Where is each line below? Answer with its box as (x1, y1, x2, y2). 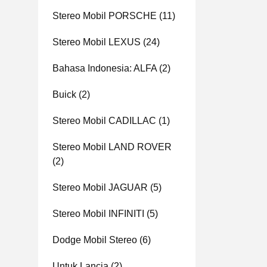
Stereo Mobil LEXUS (52, 37, 141, 47)
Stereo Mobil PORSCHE (52, 11, 157, 21)
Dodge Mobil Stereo (52, 235, 137, 245)
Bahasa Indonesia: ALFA (52, 63, 157, 73)
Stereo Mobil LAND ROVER (52, 142, 172, 152)
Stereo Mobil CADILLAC (52, 116, 156, 126)
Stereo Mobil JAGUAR (52, 182, 148, 193)
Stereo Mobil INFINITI (52, 209, 144, 219)
